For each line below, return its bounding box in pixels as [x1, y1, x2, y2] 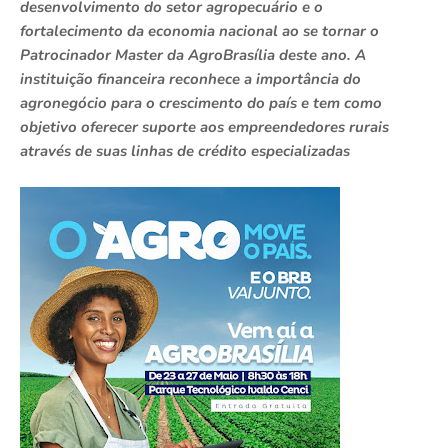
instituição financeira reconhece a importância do [20, 69, 361, 90]
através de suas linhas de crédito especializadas [20, 141, 350, 162]
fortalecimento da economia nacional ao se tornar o [20, 21, 379, 42]
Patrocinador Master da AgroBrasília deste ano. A [20, 45, 366, 66]
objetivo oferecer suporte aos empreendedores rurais [20, 117, 389, 138]
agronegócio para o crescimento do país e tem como [20, 93, 382, 114]
